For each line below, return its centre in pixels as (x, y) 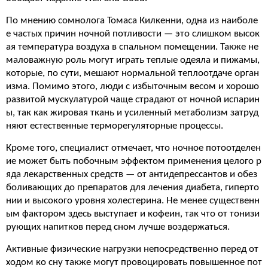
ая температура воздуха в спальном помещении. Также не (132, 47)
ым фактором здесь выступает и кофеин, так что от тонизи (133, 214)
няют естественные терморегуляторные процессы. (115, 126)
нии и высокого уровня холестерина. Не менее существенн (133, 201)
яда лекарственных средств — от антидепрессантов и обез (132, 174)
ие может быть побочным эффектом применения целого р (134, 161)
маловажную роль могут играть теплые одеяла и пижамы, (133, 60)
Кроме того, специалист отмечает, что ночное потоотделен (133, 148)
